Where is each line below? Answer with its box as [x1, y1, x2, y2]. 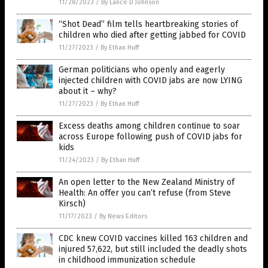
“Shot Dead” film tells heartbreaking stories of [59, 19, 238, 30]
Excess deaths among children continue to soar [59, 121, 240, 132]
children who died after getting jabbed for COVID [59, 30, 246, 41]
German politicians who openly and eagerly [59, 65, 225, 75]
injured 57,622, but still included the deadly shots [59, 244, 247, 255]
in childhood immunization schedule [59, 255, 196, 266]
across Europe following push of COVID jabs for [59, 132, 242, 142]
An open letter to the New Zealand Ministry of [59, 177, 234, 188]
